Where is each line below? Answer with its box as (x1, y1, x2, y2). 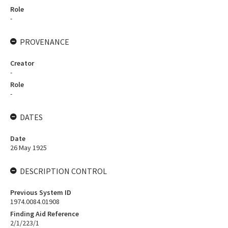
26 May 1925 (10, 143, 47, 152)
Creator (10, 59, 34, 68)
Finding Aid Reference (10, 209, 79, 218)
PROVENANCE (20, 37, 69, 47)
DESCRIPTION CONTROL (20, 166, 107, 176)
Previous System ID (10, 188, 71, 197)
